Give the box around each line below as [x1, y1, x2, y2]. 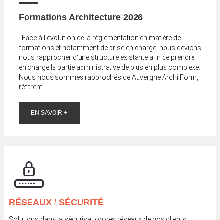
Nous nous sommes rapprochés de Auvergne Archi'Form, [18, 73, 198, 81]
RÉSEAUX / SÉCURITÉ [8, 197, 104, 208]
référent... [18, 82, 47, 91]
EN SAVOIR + [30, 109, 67, 116]
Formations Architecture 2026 [18, 12, 143, 22]
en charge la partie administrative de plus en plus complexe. [18, 63, 200, 71]
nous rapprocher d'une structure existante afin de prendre [18, 53, 194, 61]
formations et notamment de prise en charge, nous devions [18, 43, 201, 52]
